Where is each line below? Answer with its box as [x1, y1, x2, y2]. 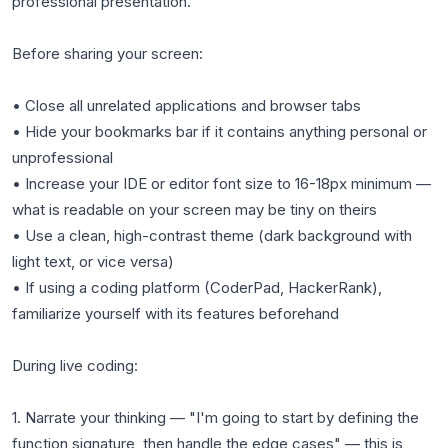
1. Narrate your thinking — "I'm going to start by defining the [12, 408, 419, 427]
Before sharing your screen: [12, 44, 203, 63]
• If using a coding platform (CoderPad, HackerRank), [12, 278, 382, 297]
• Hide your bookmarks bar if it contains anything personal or [12, 122, 427, 141]
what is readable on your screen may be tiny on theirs [12, 200, 377, 219]
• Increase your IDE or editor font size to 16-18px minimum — [12, 174, 431, 193]
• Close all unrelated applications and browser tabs [12, 96, 361, 115]
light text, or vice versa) [12, 252, 174, 271]
